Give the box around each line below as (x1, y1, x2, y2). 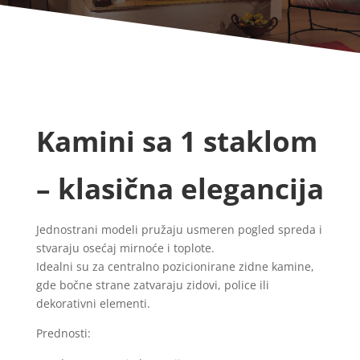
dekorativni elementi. (35, 295, 150, 311)
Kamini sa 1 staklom (35, 121, 317, 160)
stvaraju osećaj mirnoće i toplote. (35, 239, 215, 256)
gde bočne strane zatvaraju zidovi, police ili (35, 276, 269, 292)
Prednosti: (35, 325, 91, 341)
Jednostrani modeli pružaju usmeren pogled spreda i (35, 221, 322, 237)
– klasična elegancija (35, 169, 324, 207)
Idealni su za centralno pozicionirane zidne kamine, (35, 258, 314, 274)
